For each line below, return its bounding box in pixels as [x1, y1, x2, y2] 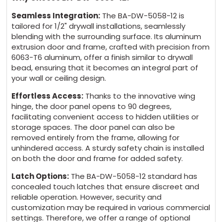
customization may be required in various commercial [11, 202, 211, 213]
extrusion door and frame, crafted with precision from [11, 42, 210, 53]
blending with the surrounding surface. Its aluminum [11, 31, 202, 42]
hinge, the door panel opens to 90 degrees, [11, 101, 172, 112]
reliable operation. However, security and [11, 192, 162, 203]
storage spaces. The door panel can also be [11, 122, 175, 133]
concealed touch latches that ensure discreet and [11, 181, 200, 192]
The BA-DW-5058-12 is [100, 10, 185, 21]
